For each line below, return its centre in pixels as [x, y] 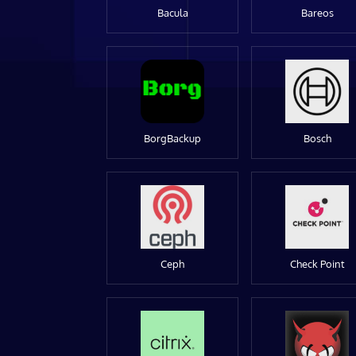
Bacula [172, 12]
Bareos [317, 12]
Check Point [317, 263]
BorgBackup [173, 138]
